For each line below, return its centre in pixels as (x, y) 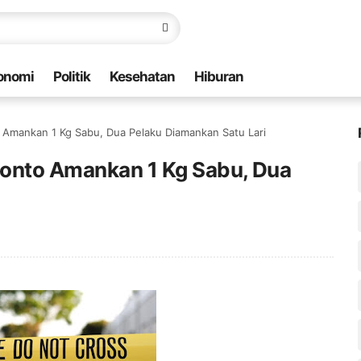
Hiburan (219, 77)
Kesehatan (142, 77)
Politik (72, 77)
